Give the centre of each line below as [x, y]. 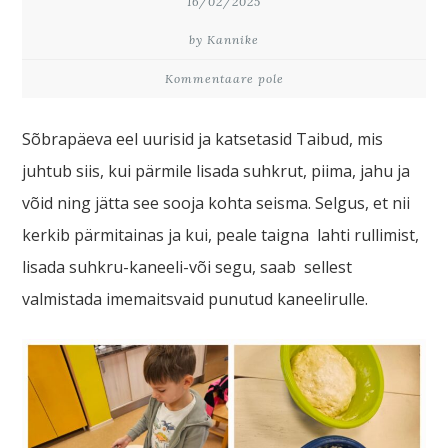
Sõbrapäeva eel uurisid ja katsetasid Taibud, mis [203, 139]
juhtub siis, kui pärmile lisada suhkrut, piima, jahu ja [216, 171]
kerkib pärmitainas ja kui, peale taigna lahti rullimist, [221, 235]
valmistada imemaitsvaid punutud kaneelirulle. [195, 299]
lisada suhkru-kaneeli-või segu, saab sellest [187, 267]
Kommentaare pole [224, 79]
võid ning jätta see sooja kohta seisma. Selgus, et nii [216, 203]
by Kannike [224, 40]
